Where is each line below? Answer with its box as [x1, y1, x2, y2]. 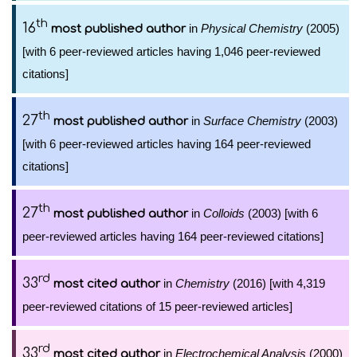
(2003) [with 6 [245, 206, 318, 220]
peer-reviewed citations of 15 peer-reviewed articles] [22, 300, 292, 313]
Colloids [203, 206, 245, 220]
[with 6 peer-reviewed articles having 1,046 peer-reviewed [22, 45, 320, 58]
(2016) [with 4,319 [229, 277, 325, 290]
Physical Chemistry [201, 22, 303, 35]
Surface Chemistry [203, 114, 301, 127]
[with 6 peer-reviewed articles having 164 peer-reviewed [22, 137, 311, 151]
